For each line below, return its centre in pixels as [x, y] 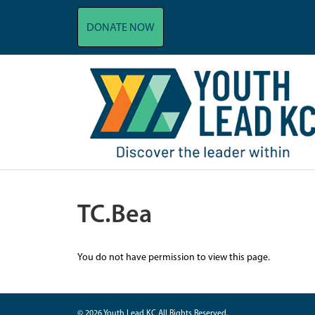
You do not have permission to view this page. [173, 258]
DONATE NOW [120, 28]
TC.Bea [114, 216]
